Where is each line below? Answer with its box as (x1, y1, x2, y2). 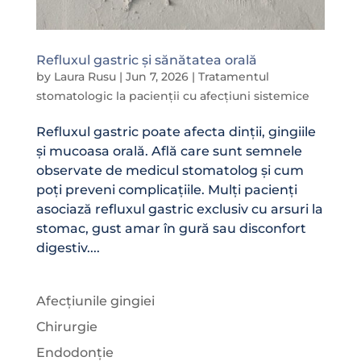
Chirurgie (35, 318, 98, 334)
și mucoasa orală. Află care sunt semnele (35, 143, 302, 159)
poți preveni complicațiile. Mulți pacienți (35, 181, 297, 197)
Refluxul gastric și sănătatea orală (35, 52, 257, 68)
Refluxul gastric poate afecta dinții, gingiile (35, 123, 316, 139)
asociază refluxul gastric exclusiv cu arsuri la (35, 201, 323, 217)
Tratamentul (197, 68, 269, 84)
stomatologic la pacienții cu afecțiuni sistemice (35, 88, 309, 103)
